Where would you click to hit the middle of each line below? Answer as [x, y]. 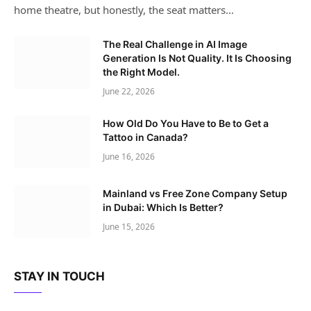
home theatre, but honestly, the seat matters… [124, 9]
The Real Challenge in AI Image [175, 44]
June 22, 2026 [129, 91]
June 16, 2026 [129, 156]
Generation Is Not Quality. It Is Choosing [197, 58]
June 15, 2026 [129, 226]
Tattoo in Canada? [145, 137]
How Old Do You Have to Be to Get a [186, 123]
